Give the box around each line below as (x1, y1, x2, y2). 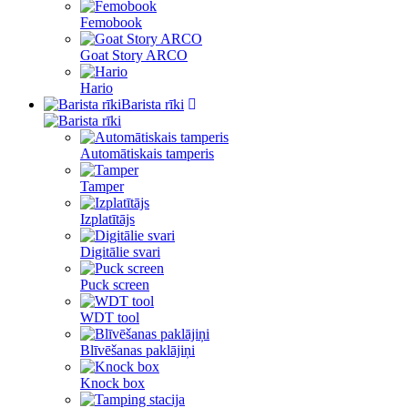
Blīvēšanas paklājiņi (80, 342, 195, 358)
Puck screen (80, 277, 149, 292)
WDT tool (80, 310, 139, 325)
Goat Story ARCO (80, 47, 188, 63)
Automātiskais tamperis (80, 146, 214, 161)
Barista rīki (121, 97, 184, 112)
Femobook (80, 15, 142, 30)
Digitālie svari (80, 244, 160, 260)
